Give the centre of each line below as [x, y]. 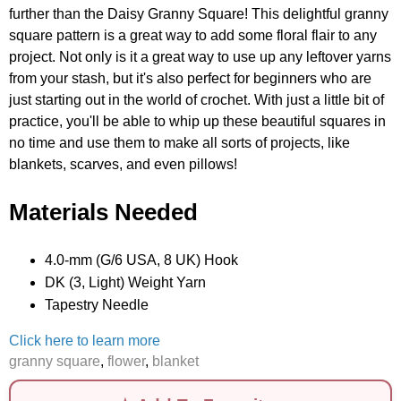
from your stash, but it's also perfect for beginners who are [190, 78]
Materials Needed [103, 213]
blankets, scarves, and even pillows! [123, 164]
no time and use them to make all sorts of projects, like [179, 142]
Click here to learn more [85, 341]
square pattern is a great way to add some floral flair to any [193, 35]
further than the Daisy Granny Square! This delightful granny [199, 13]
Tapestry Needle [97, 305]
